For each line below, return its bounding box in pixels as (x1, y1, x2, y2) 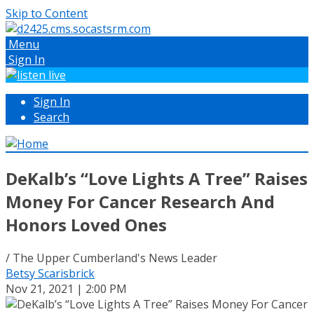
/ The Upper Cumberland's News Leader (6, 250, 217, 266)
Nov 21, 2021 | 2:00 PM (6, 280, 127, 296)
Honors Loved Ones (6, 212, 167, 236)
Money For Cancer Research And (6, 189, 275, 213)
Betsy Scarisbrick (6, 265, 95, 281)
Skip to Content (6, 6, 88, 21)
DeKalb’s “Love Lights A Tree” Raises (6, 166, 308, 190)
